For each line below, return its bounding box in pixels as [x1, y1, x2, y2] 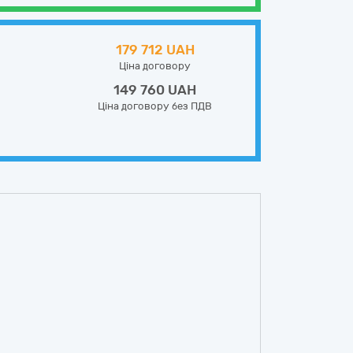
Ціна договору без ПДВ [98, 100, 212, 112]
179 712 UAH [115, 42, 195, 58]
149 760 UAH [113, 82, 196, 98]
